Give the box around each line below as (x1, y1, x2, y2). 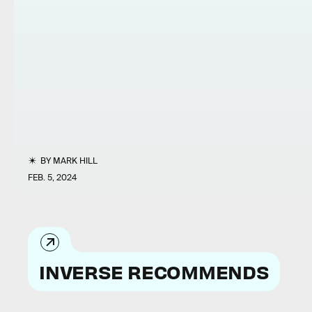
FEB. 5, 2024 (28, 172, 77, 183)
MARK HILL (53, 155, 98, 166)
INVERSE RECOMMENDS (39, 259, 269, 283)
